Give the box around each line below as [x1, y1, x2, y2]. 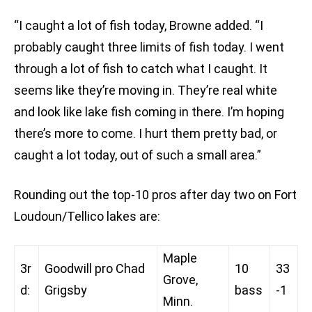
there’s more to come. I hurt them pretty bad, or [14, 126, 277, 141]
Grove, [163, 272, 198, 288]
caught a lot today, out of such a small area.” [14, 148, 261, 163]
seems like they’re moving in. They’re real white [14, 83, 277, 98]
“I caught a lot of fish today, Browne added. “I [14, 18, 263, 33]
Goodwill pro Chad [45, 261, 145, 276]
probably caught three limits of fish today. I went [14, 40, 284, 55]
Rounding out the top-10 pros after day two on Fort [14, 187, 297, 203]
